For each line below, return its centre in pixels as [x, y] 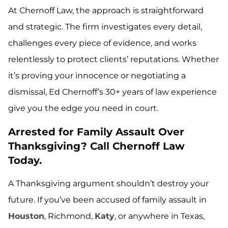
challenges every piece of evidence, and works [102, 43]
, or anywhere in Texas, [160, 216]
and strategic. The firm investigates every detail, [105, 27]
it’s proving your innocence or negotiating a [97, 76]
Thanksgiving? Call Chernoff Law [96, 146]
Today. [25, 161]
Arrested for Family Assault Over [96, 132]
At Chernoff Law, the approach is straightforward [106, 11]
